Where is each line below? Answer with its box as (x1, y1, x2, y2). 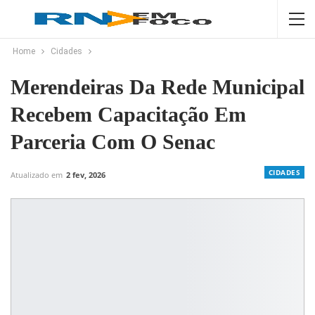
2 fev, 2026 (66, 169, 105, 180)
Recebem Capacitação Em (11, 103, 246, 126)
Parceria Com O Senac (11, 130, 215, 153)
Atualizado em (11, 169, 65, 180)
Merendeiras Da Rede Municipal (11, 75, 304, 98)
